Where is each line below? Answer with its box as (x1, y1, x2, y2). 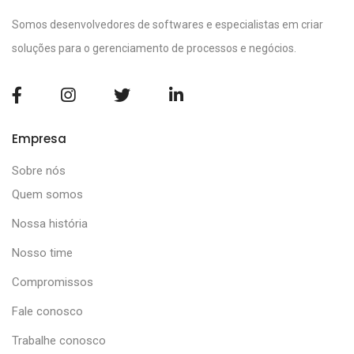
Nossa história (12, 217, 88, 232)
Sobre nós (12, 164, 66, 179)
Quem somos (12, 187, 83, 202)
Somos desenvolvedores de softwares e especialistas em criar (12, 18, 323, 32)
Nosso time (12, 246, 73, 261)
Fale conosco (12, 304, 83, 319)
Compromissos (12, 275, 93, 290)
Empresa (12, 130, 66, 148)
